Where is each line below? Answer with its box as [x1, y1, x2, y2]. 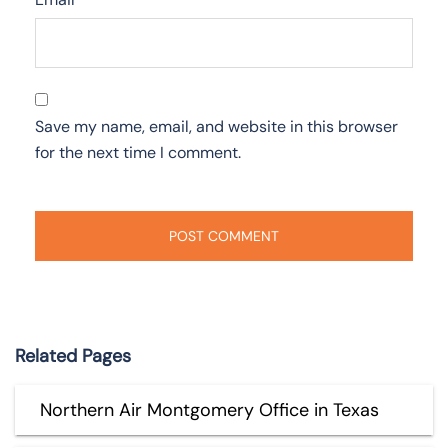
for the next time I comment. [35, 141, 241, 163]
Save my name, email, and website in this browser [35, 115, 398, 137]
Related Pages [15, 343, 131, 368]
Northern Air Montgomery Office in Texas [40, 397, 379, 422]
